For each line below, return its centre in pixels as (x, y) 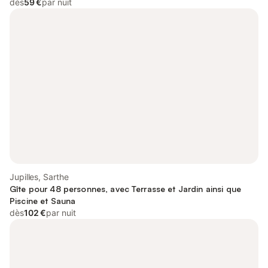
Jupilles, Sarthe (39, 177)
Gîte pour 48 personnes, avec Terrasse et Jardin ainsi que (125, 189)
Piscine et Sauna (43, 201)
